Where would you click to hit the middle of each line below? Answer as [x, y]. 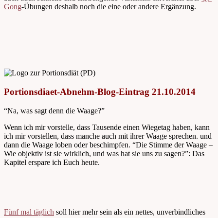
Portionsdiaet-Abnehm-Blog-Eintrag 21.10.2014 [100, 91]
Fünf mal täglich [29, 212]
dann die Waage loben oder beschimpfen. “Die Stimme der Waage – [108, 145]
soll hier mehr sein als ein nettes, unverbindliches [130, 212]
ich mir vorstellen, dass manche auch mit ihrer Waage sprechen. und [108, 136]
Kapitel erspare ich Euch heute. [52, 162]
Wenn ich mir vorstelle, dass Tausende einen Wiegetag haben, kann [107, 127]
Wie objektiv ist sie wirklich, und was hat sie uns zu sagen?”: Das [104, 153]
